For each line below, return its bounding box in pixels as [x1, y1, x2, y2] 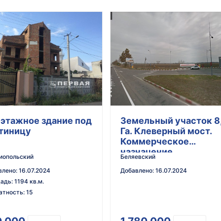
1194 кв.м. [14, 178, 44, 185]
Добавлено [120, 167, 152, 175]
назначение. [120, 147, 175, 157]
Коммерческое [120, 136, 189, 147]
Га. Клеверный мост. [120, 126, 212, 137]
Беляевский [120, 153, 155, 161]
